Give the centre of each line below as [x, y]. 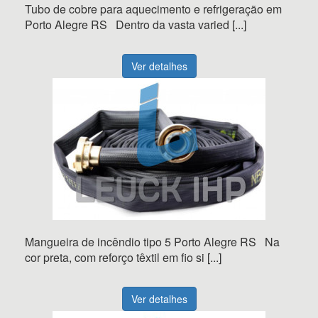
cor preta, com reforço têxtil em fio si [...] [123, 257]
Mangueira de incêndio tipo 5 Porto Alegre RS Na [152, 242]
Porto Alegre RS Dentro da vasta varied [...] [136, 24]
